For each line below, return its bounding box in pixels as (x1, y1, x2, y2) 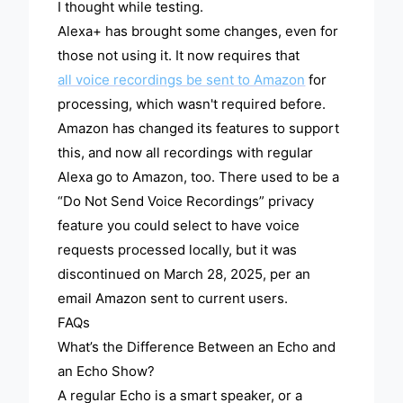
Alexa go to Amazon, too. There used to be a (58, 168, 340, 186)
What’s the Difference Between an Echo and (58, 338, 336, 356)
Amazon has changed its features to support (58, 120, 340, 138)
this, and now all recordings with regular (58, 144, 314, 162)
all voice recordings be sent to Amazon (58, 71, 306, 89)
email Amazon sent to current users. (58, 290, 289, 308)
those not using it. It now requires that (58, 47, 300, 65)
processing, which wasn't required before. (58, 95, 327, 113)
